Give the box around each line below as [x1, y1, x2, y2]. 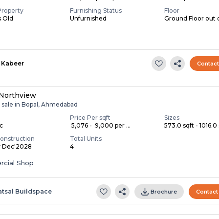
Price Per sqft [70, 113, 111, 121]
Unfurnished [70, 14, 107, 22]
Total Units [70, 134, 102, 142]
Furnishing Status [70, 6, 122, 14]
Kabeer [1, 59, 24, 67]
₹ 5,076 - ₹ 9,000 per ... [70, 121, 131, 129]
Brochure [151, 188, 177, 195]
